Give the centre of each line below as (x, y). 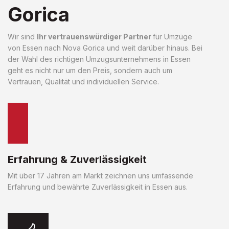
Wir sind (22, 36)
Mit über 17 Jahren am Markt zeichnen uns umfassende (100, 175)
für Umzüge (173, 36)
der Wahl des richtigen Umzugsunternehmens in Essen (99, 59)
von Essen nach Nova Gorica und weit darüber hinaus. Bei (105, 48)
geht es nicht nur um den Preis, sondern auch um (90, 70)
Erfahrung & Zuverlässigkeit (77, 159)
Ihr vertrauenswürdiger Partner (95, 36)
